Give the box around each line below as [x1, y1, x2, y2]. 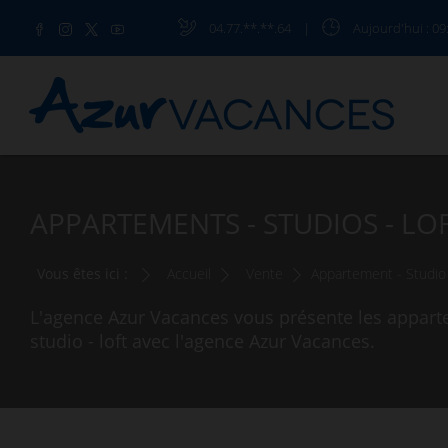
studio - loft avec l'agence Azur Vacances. [30, 329, 375, 353]
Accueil [167, 264, 211, 283]
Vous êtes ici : [37, 264, 128, 283]
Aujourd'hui [353, 19, 423, 38]
